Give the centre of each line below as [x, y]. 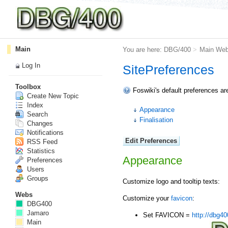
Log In [31, 65]
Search [36, 115]
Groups [37, 179]
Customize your [147, 198]
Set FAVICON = [167, 215]
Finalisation [156, 120]
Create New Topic [52, 96]
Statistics [40, 151]
